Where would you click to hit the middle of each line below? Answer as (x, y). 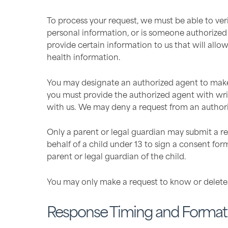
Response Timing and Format (137, 210)
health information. (84, 56)
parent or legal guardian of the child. (117, 155)
